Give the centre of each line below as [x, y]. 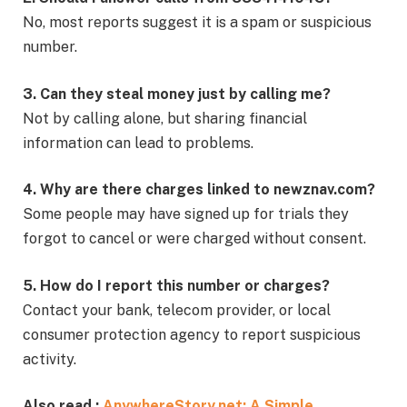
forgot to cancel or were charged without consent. [194, 239]
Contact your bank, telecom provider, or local [177, 310]
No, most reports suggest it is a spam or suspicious [197, 22]
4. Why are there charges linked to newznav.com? [199, 190]
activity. [50, 359]
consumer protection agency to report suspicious [192, 334]
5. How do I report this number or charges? [176, 285]
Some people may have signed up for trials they [186, 214]
